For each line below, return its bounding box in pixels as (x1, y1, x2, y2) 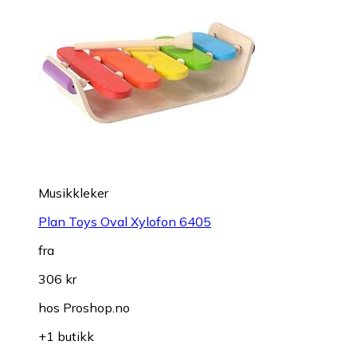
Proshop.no (63, 299, 130, 316)
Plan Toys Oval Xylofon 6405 (38, 213, 211, 229)
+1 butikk (38, 328, 94, 344)
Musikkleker (38, 184, 108, 201)
